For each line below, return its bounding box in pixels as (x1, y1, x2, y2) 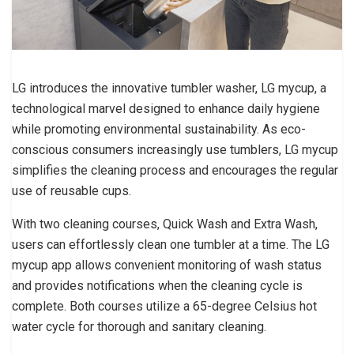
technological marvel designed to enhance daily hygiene (12, 100, 320, 116)
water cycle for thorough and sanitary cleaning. (12, 318, 266, 334)
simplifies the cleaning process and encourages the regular (12, 162, 338, 178)
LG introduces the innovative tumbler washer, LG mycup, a (12, 80, 326, 96)
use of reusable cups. (12, 183, 131, 198)
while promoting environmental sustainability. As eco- (12, 121, 306, 137)
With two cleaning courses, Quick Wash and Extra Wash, (12, 216, 318, 232)
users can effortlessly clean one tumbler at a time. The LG (12, 236, 330, 252)
